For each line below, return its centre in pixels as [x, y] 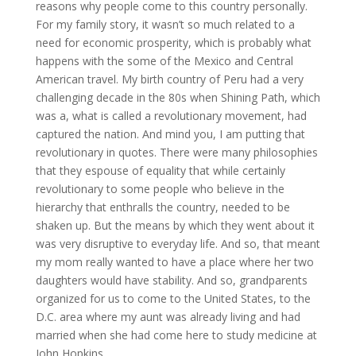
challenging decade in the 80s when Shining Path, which [178, 97]
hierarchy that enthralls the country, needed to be [163, 207]
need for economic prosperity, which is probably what [173, 42]
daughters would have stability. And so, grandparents [171, 280]
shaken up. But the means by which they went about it [175, 225]
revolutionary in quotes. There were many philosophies [176, 152]
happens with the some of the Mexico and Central [164, 60]
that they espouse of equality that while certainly [160, 170]
